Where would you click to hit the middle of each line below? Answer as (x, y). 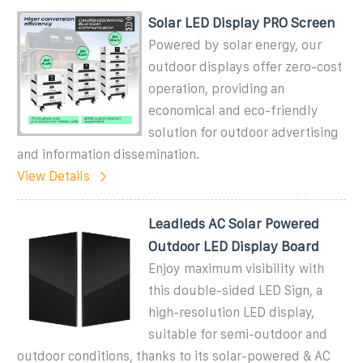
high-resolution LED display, (232, 312)
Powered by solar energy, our (235, 45)
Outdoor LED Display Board (234, 246)
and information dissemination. (108, 154)
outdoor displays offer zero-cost (246, 66)
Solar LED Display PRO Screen (242, 22)
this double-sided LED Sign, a (236, 290)
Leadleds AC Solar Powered (234, 223)
